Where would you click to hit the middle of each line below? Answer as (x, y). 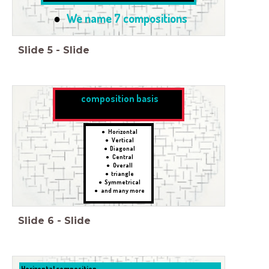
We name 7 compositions (127, 19)
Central (122, 156)
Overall (122, 165)
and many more (122, 190)
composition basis (119, 99)
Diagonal (123, 148)
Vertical (122, 140)
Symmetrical (123, 182)
